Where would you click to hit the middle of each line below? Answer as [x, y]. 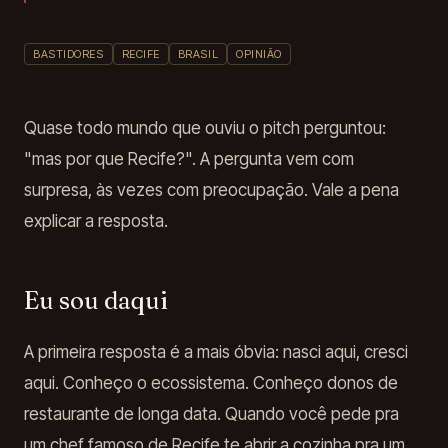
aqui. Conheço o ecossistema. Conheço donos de [211, 383]
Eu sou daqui [96, 300]
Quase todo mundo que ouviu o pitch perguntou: [205, 128]
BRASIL [198, 54]
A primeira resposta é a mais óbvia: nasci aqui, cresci [216, 352]
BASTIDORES [68, 54]
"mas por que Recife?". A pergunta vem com [189, 159]
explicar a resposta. [96, 221]
